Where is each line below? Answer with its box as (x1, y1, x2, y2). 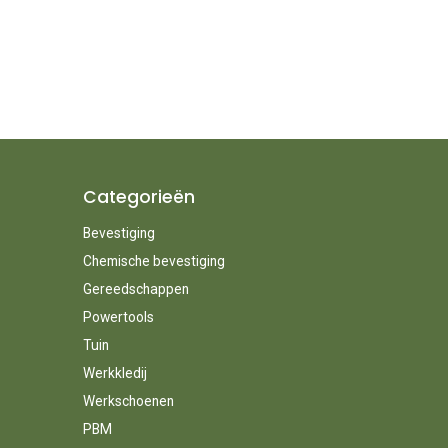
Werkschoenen (82, 392, 174, 409)
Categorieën (82, 184, 195, 209)
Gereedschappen (82, 280, 189, 297)
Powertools (82, 308, 154, 325)
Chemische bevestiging (82, 252, 225, 269)
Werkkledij (82, 364, 147, 381)
